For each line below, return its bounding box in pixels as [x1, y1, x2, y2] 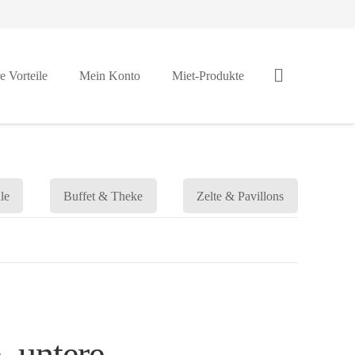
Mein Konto [78, 69, 140, 82]
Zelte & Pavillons [197, 189, 284, 203]
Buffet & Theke [63, 189, 143, 203]
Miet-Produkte [171, 69, 244, 82]
